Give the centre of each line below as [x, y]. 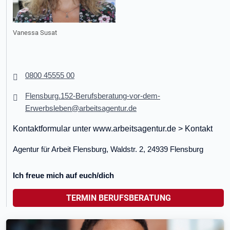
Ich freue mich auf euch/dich [63, 176]
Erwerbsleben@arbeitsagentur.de [81, 108]
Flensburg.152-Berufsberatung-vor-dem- [93, 96]
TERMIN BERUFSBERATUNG [118, 198]
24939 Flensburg [175, 149]
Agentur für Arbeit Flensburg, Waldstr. [75, 149]
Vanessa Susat [35, 33]
